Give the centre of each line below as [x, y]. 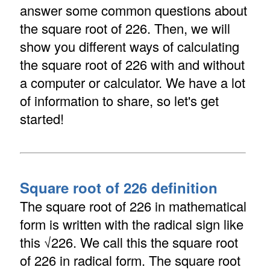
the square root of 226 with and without [132, 64]
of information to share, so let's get [119, 101]
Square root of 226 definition [118, 188]
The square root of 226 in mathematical [133, 206]
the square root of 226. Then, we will [125, 28]
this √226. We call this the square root [129, 242]
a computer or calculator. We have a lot [132, 83]
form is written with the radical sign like [131, 224]
